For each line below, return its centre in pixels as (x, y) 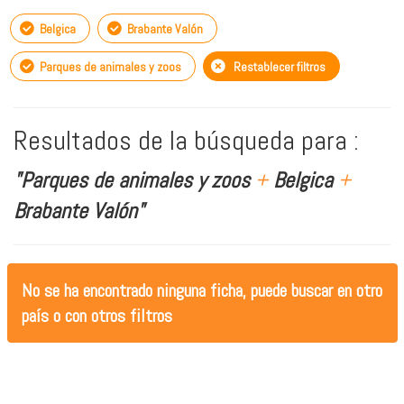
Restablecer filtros (278, 67)
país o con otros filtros (96, 316)
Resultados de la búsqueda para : (186, 141)
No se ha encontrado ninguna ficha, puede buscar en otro (202, 291)
